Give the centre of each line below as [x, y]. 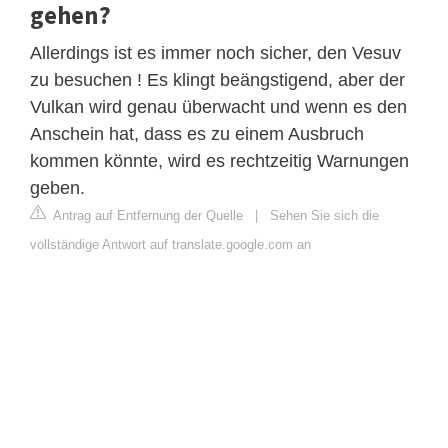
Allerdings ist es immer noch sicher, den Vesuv [215, 52]
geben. [57, 187]
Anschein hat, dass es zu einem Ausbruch [197, 133]
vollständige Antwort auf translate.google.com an [170, 244]
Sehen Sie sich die [324, 215]
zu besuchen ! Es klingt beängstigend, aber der [217, 79]
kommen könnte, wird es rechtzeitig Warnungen [219, 160]
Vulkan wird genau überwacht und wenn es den [218, 106]
